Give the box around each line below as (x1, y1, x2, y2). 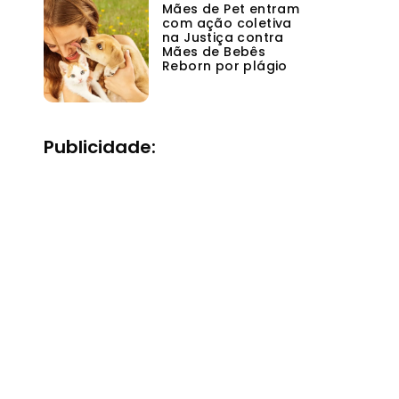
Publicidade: (44, 134, 156, 159)
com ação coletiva (162, 14, 292, 33)
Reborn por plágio (162, 57, 288, 76)
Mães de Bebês (162, 43, 266, 61)
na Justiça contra (162, 28, 284, 47)
